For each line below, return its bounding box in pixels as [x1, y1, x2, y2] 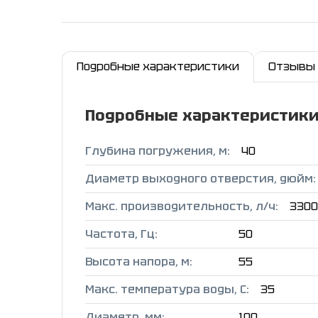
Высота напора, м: [85, 254, 192, 270]
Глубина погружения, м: [85, 143, 230, 159]
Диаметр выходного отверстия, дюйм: [85, 171, 316, 187]
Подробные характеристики [77, 59, 239, 75]
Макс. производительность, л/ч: [85, 199, 278, 214]
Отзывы [268, 59, 315, 75]
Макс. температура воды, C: [85, 282, 249, 297]
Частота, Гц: [85, 226, 158, 242]
